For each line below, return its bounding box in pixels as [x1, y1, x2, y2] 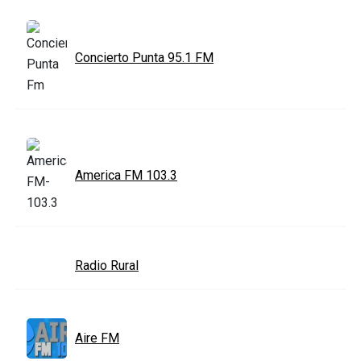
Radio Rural [75, 257, 139, 273]
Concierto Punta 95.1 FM [75, 49, 214, 65]
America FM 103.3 [75, 167, 177, 183]
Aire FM [75, 330, 119, 346]
